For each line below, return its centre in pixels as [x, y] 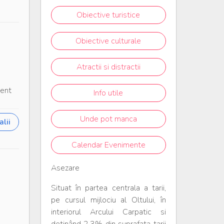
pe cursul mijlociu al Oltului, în [108, 200]
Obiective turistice [108, 15]
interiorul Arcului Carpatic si [108, 212]
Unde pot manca [108, 119]
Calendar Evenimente [108, 145]
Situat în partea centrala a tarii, [108, 188]
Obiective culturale [108, 41]
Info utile [108, 93]
